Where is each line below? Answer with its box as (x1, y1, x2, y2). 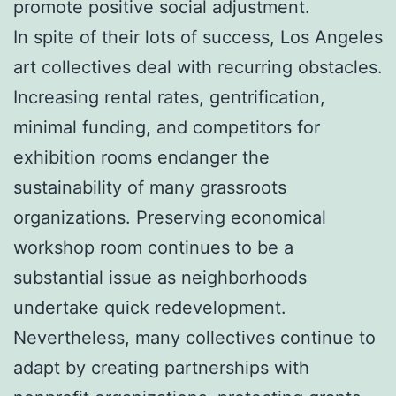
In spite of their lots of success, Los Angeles (13, 26, 383, 48)
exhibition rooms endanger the (13, 146, 270, 168)
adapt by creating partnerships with (13, 356, 309, 378)
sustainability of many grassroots (13, 176, 286, 198)
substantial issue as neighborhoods (13, 266, 307, 288)
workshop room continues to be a (13, 236, 293, 258)
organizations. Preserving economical (13, 206, 326, 228)
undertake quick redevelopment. (13, 296, 286, 318)
